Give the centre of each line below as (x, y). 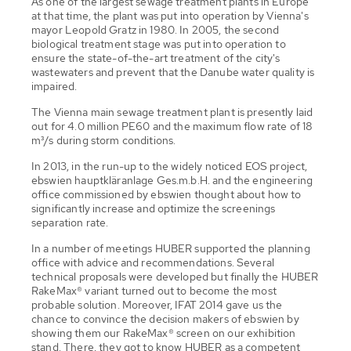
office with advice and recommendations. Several (153, 262)
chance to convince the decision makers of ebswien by (165, 318)
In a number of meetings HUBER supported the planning (171, 248)
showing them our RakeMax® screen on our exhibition (164, 333)
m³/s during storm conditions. (104, 140)
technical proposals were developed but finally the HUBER (175, 276)
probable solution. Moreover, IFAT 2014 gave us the (157, 304)
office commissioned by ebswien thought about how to (166, 194)
